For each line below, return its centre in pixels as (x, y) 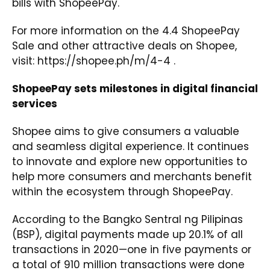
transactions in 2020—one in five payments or (132, 250)
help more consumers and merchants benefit (132, 177)
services (35, 104)
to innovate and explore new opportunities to (130, 162)
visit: (25, 61)
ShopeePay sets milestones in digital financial (135, 89)
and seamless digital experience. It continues (130, 147)
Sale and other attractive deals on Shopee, (124, 46)
